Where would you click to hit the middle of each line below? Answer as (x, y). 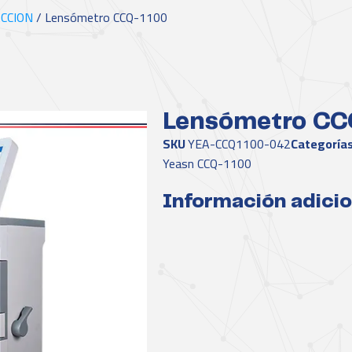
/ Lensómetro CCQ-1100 (100, 17)
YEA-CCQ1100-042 (240, 144)
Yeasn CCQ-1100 (207, 163)
